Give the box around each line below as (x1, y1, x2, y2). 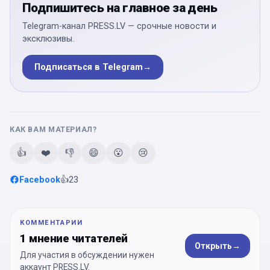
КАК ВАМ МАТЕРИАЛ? (10, 124, 97, 134)
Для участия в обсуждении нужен (20, 250, 154, 260)
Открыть (195, 240, 232, 251)
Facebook (19, 174, 60, 185)
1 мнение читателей (20, 232, 128, 245)
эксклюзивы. (22, 33, 74, 44)
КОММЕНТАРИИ (20, 219, 83, 227)
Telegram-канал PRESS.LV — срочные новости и (22, 20, 216, 31)
